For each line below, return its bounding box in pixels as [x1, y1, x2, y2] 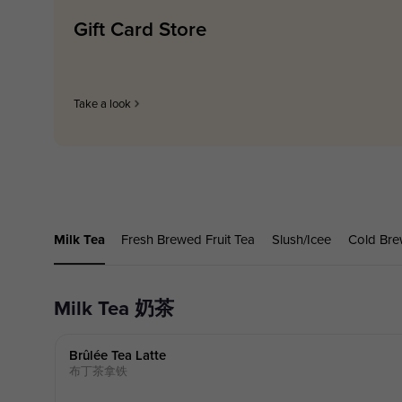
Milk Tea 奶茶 [70, 295, 174, 321]
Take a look [74, 96, 132, 111]
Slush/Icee [272, 232, 332, 249]
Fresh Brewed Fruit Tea [121, 232, 256, 249]
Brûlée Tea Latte [68, 349, 166, 363]
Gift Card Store [74, 20, 207, 41]
